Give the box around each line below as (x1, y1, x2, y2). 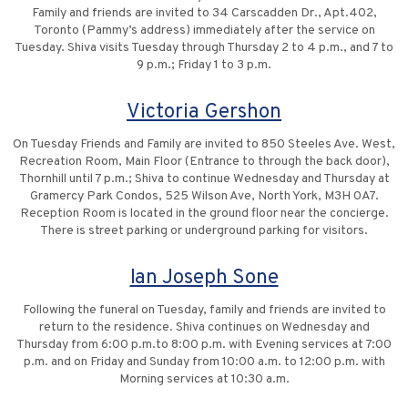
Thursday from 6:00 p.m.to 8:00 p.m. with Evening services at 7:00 (16, 337, 392, 353)
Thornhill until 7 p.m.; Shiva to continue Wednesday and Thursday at (18, 171, 390, 188)
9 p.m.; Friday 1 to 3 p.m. (137, 57, 271, 74)
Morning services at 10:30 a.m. (118, 372, 290, 388)
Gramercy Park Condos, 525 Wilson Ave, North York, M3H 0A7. (29, 189, 379, 205)
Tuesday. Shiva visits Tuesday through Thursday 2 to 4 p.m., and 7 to (15, 40, 393, 56)
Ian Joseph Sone (129, 265, 279, 292)
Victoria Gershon (127, 99, 281, 127)
